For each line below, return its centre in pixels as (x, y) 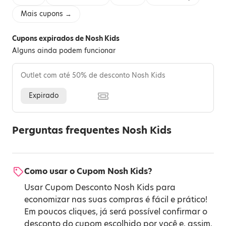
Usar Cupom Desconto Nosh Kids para (100, 187)
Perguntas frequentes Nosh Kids (92, 130)
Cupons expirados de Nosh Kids (66, 39)
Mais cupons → (46, 14)
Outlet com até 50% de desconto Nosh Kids (93, 75)
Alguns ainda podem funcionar (64, 51)
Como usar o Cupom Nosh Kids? (88, 171)
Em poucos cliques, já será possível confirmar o (116, 212)
